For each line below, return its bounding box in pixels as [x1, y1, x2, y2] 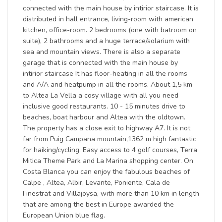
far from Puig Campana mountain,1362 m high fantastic [23, 134, 196, 144]
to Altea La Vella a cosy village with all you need [23, 91, 178, 100]
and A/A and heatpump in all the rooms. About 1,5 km [23, 80, 192, 89]
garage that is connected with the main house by [23, 58, 178, 67]
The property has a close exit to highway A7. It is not [23, 123, 190, 133]
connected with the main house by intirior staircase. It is [23, 3, 199, 13]
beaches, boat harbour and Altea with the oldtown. [23, 112, 185, 122]
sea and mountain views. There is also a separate [23, 47, 180, 56]
